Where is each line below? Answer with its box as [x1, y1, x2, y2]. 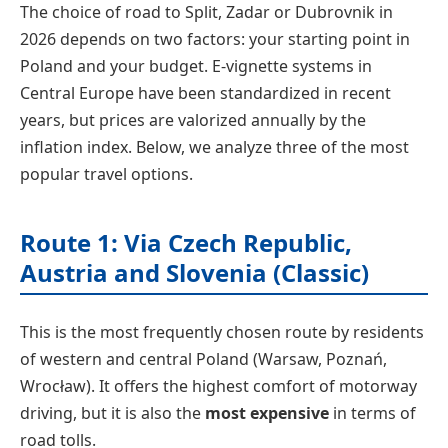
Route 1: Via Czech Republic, [20, 226, 352, 260]
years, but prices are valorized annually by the [20, 109, 366, 132]
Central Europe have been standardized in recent [20, 82, 391, 105]
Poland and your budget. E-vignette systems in [20, 55, 372, 78]
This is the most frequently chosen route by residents [20, 321, 424, 344]
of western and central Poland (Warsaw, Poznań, [20, 348, 387, 371]
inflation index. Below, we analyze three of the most [20, 136, 409, 159]
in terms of [329, 402, 416, 425]
